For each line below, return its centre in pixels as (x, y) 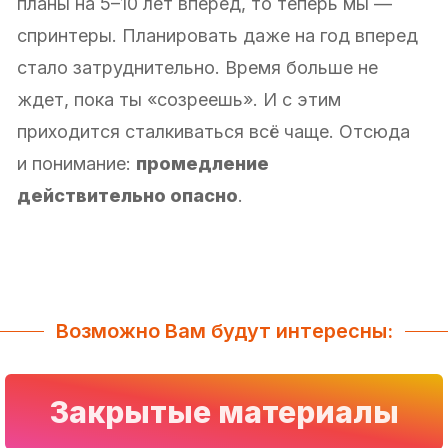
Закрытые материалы (224, 411)
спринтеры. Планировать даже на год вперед (217, 35)
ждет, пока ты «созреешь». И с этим (179, 99)
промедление (202, 163)
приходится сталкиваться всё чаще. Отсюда (213, 131)
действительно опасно (127, 195)
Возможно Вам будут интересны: (224, 330)
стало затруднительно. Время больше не (197, 67)
